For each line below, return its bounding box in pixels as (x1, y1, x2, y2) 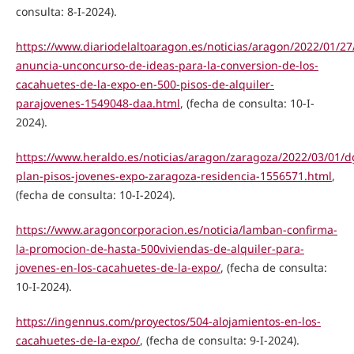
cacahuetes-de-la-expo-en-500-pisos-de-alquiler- (15, 76, 274, 92)
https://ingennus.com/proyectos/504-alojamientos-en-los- (15, 313, 321, 329)
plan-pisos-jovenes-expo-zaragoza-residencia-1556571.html (15, 168, 332, 183)
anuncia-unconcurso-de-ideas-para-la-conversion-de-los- (15, 57, 318, 73)
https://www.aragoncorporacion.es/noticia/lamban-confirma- (15, 221, 337, 237)
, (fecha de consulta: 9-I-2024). (139, 332, 299, 348)
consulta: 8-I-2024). (15, 3, 117, 19)
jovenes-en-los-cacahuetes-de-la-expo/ (15, 259, 220, 275)
